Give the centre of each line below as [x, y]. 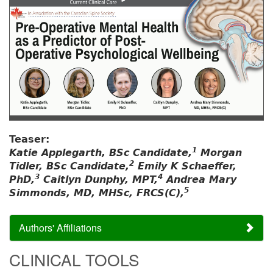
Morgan [219, 153]
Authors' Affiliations [60, 228]
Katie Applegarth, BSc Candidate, [101, 153]
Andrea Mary [200, 180]
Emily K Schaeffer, [185, 166]
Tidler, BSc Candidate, [69, 166]
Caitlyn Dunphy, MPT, [99, 180]
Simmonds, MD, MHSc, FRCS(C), [97, 193]
